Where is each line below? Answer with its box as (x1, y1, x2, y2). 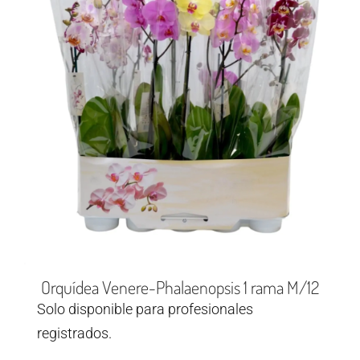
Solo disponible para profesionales (37, 301, 253, 318)
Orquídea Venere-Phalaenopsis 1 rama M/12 (41, 276, 319, 299)
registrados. (37, 325, 112, 342)
